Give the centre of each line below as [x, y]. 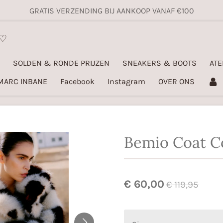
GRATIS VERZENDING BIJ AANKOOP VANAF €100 [111, 11]
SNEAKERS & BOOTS [160, 63]
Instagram [126, 81]
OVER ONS [176, 81]
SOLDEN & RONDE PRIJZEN [61, 63]
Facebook [77, 81]
